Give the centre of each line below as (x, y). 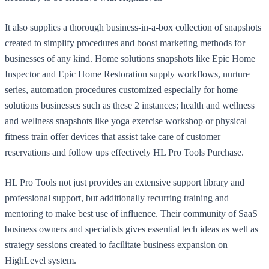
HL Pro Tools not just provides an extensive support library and (125, 182)
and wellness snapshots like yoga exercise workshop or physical (126, 121)
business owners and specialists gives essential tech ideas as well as (131, 229)
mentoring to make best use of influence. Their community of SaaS (131, 213)
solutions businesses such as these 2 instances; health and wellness (130, 105)
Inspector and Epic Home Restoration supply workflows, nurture (127, 74)
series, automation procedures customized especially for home (121, 89)
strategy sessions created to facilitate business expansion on (116, 244)
